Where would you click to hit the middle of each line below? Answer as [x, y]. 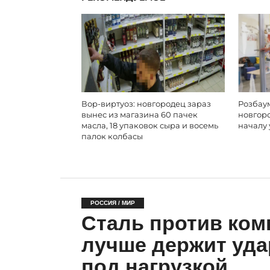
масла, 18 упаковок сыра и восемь [149, 125]
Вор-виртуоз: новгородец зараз [146, 104]
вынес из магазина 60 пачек [139, 115]
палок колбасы [112, 136]
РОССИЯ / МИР [112, 202]
